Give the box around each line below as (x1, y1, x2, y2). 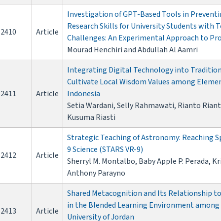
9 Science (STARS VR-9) (67, 144, 143, 155)
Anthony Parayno (67, 168, 125, 179)
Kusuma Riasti (67, 112, 115, 123)
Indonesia (67, 88, 100, 100)
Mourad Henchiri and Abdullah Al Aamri (67, 44, 198, 56)
